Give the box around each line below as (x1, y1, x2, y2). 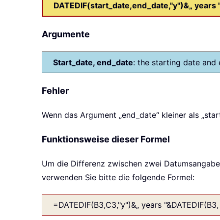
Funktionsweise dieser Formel (42, 134, 170, 145)
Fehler (42, 85, 69, 96)
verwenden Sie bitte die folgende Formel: (42, 172, 194, 183)
